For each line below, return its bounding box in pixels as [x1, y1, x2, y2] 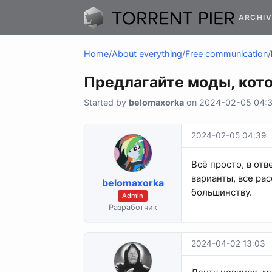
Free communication [185, 49, 268, 59]
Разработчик [108, 202, 157, 212]
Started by [84, 97, 129, 108]
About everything [112, 49, 182, 59]
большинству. [191, 186, 252, 199]
